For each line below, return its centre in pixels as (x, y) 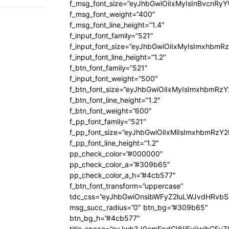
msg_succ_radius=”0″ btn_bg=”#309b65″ (139, 207)
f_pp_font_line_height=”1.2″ (114, 143)
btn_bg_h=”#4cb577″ (105, 218)
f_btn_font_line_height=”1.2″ (115, 100)
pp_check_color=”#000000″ (116, 154)
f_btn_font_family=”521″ (109, 68)
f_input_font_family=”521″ (111, 36)
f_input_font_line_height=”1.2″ (118, 57)
